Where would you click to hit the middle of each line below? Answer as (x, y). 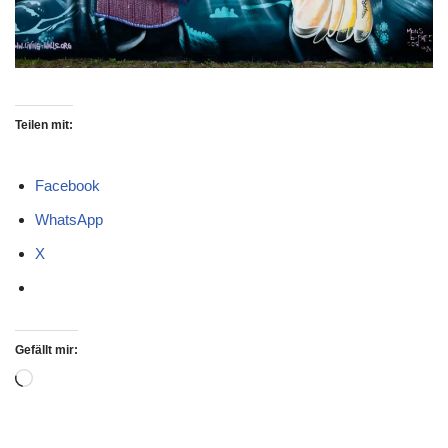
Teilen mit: (44, 124)
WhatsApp (69, 219)
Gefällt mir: (46, 349)
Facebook (67, 185)
